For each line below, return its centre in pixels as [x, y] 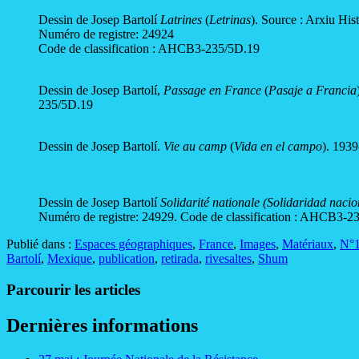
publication [127, 259]
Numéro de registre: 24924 [106, 34]
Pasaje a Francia [313, 91]
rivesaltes [228, 259]
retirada [180, 259]
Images [258, 244]
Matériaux [308, 244]
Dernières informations [102, 325]
